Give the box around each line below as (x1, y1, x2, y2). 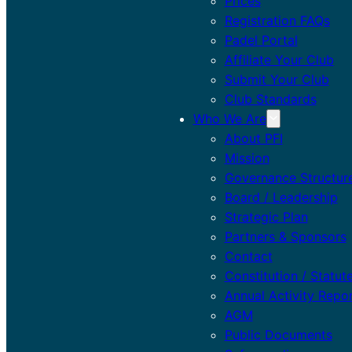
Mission (224, 149, 269, 166)
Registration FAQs (224, 12, 330, 28)
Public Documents (224, 326, 332, 343)
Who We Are (192, 110, 266, 126)
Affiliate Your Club (224, 51, 334, 68)
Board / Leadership (224, 189, 338, 205)
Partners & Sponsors (224, 228, 346, 244)
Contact (224, 247, 273, 264)
